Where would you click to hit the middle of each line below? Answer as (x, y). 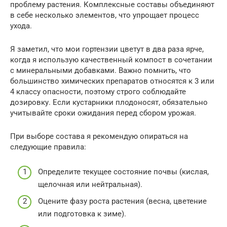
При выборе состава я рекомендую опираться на (99, 137)
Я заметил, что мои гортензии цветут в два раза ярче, (107, 49)
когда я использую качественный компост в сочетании (111, 60)
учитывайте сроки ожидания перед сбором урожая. (103, 113)
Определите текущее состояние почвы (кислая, (123, 172)
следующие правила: (48, 147)
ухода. (21, 26)
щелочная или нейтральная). (90, 184)
